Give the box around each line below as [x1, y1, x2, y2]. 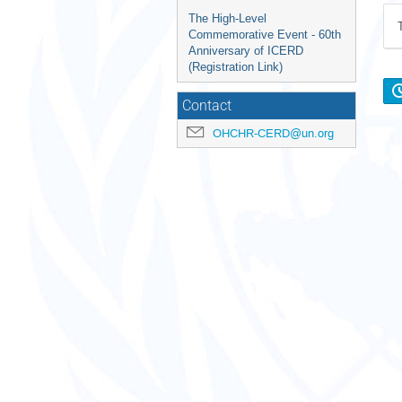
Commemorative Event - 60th [188, 28, 341, 41]
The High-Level [188, 12, 267, 25]
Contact [182, 98, 232, 114]
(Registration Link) [188, 60, 283, 74]
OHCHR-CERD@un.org [213, 126, 334, 141]
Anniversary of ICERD [188, 44, 303, 57]
